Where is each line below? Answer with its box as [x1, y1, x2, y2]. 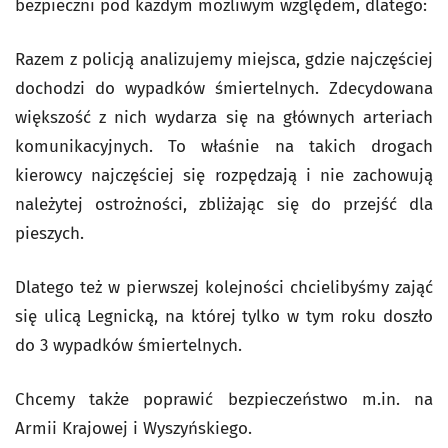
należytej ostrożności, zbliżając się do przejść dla [15, 194, 433, 215]
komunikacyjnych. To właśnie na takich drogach [15, 136, 433, 157]
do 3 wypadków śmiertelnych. [15, 335, 242, 356]
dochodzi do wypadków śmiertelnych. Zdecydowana [15, 78, 433, 99]
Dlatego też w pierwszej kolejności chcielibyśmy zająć [15, 277, 433, 298]
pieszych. [15, 223, 84, 244]
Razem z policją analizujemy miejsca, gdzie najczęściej [15, 49, 433, 70]
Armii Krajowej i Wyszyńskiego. [15, 418, 252, 439]
